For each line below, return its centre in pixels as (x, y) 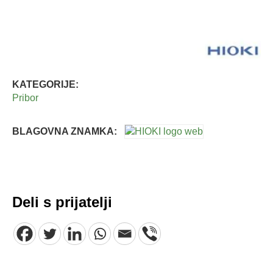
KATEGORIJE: (45, 84)
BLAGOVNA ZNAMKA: (65, 131)
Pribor (25, 97)
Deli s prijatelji (62, 202)
